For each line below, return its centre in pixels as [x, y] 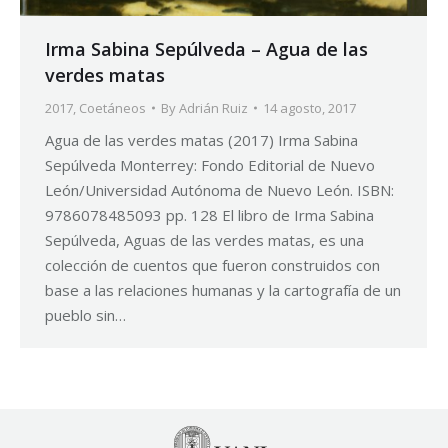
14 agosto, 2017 [309, 107]
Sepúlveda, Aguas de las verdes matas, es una [204, 239]
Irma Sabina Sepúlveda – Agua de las [206, 48]
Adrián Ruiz [213, 107]
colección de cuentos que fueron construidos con [212, 264]
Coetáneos [112, 107]
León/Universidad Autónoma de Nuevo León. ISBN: [219, 189]
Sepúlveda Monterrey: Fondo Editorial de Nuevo [210, 164]
